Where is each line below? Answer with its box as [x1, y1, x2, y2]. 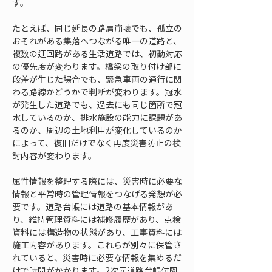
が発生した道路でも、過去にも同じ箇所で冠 [12, 98, 182, 110]
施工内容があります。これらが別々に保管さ [12, 239, 182, 251]
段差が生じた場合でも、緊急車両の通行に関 [12, 73, 182, 85]
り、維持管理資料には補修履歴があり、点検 [12, 213, 181, 225]
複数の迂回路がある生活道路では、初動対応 [12, 47, 182, 59]
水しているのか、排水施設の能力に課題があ [12, 111, 182, 123]
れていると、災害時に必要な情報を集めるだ [12, 251, 182, 263]
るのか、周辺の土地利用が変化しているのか [12, 124, 182, 136]
